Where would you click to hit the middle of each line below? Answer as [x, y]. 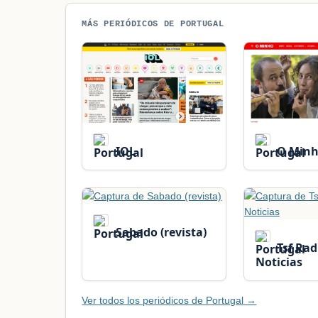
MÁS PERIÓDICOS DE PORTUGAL [153, 24]
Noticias [279, 262]
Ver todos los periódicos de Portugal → [169, 300]
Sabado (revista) [159, 232]
